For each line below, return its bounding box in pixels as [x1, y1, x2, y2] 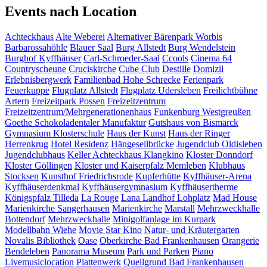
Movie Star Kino [79, 224, 142, 235]
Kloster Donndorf [186, 149, 253, 160]
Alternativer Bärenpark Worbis [107, 31, 222, 42]
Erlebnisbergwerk [5, 74, 72, 85]
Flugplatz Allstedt [52, 85, 118, 95]
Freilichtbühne [203, 85, 257, 95]
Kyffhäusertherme [170, 181, 238, 192]
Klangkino [144, 149, 184, 160]
